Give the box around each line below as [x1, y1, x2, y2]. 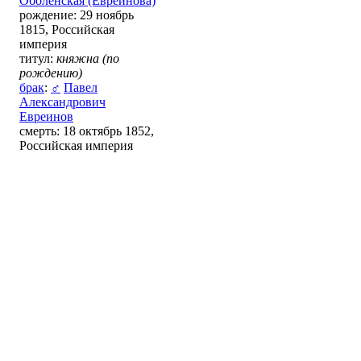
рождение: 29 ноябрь [19, 7, 134, 22]
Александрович [19, 94, 106, 109]
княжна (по [56, 51, 119, 65]
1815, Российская [19, 22, 114, 36]
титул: [19, 51, 56, 65]
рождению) [19, 65, 82, 80]
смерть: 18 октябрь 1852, [19, 123, 154, 138]
